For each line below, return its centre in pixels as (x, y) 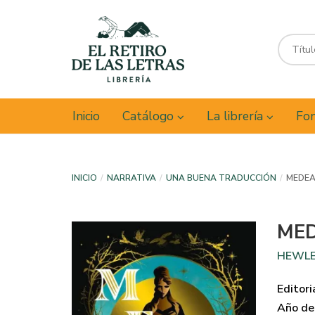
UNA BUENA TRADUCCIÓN (221, 178)
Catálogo (150, 116)
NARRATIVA (131, 178)
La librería (237, 116)
